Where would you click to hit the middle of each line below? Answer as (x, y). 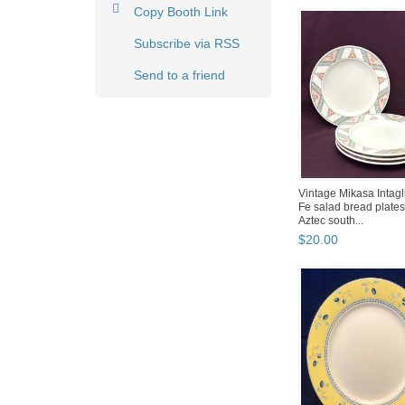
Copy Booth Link (181, 12)
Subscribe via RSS (187, 44)
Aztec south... (331, 221)
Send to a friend (179, 75)
